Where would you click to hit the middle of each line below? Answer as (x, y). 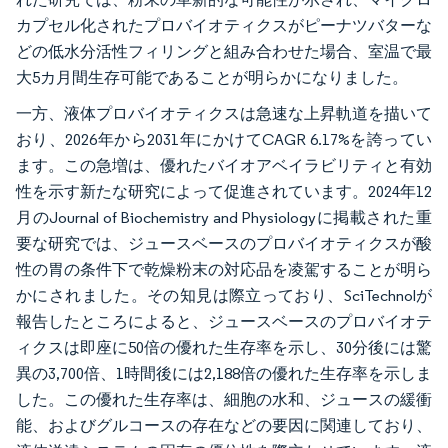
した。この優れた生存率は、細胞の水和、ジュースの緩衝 (224, 399)
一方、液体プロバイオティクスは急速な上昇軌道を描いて (224, 113)
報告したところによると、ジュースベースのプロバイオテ (224, 321)
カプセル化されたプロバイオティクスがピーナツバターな (224, 25)
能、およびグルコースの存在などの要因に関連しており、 (224, 425)
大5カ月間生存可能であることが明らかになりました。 (212, 77)
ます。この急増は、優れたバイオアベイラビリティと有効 (224, 165)
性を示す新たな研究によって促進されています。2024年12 (224, 191)
